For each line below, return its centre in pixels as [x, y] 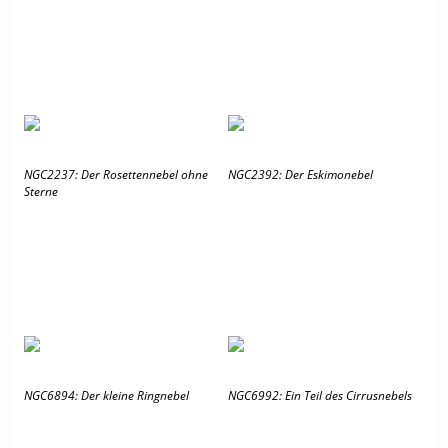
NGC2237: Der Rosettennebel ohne [116, 174]
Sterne [41, 191]
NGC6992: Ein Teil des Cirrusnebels [320, 395]
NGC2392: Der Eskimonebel [300, 174]
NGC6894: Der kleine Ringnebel [106, 395]
